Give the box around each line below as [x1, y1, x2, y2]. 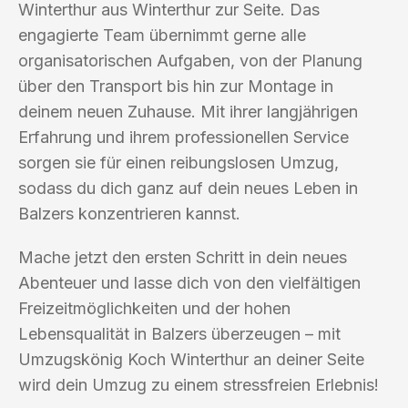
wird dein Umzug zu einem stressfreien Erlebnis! [18, 374, 379, 394]
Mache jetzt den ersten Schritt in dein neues [18, 247, 347, 267]
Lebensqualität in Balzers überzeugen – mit [18, 323, 341, 343]
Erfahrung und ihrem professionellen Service [18, 127, 349, 147]
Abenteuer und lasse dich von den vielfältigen [18, 272, 361, 292]
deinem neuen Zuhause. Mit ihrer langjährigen [18, 101, 358, 121]
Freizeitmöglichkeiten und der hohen [18, 298, 291, 318]
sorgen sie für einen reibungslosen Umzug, [18, 152, 339, 172]
